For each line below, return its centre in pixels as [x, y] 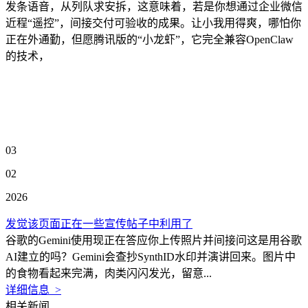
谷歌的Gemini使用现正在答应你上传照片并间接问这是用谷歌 [154, 240]
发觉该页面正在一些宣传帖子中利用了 [99, 224]
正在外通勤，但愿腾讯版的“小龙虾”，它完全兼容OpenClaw [150, 40]
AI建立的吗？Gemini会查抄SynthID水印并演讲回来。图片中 [151, 257]
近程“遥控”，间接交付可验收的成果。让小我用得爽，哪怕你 [153, 23]
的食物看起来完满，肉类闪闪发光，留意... [109, 273]
